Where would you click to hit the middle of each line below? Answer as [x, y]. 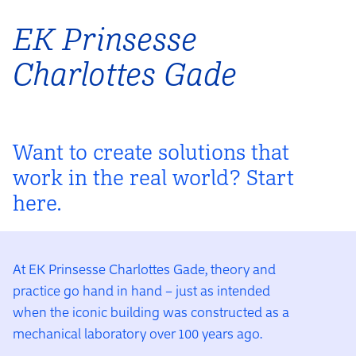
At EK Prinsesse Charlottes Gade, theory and [144, 268]
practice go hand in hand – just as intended [141, 290]
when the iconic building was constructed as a [151, 311]
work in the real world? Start [153, 176]
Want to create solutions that [151, 151]
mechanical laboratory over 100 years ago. [137, 333]
